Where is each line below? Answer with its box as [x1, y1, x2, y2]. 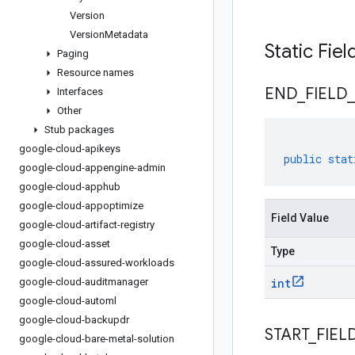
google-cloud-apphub [19, 181, 120, 193]
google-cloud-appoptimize [19, 200, 143, 212]
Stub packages [44, 124, 114, 136]
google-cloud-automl [19, 295, 116, 307]
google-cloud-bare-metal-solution [19, 333, 174, 345]
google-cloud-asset [19, 238, 110, 250]
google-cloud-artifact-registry [19, 219, 155, 231]
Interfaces [57, 86, 103, 97]
